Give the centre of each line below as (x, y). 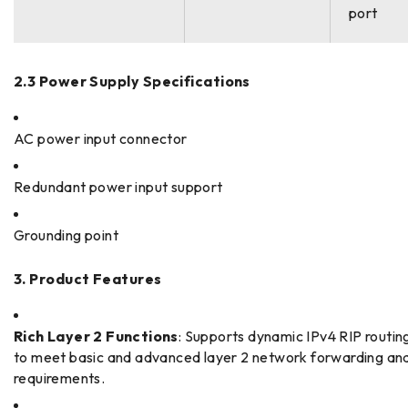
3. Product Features (88, 278)
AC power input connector (101, 138)
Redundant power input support (118, 186)
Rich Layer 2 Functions (96, 336)
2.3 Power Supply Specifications (132, 81)
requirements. (60, 377)
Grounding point (66, 235)
